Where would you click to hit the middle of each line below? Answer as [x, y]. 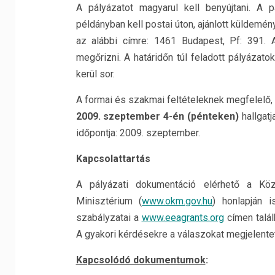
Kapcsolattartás [113, 159]
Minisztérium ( [109, 201]
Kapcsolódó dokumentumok [141, 260]
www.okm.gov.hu [177, 201]
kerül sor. [95, 74]
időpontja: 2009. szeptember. [138, 133]
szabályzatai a [109, 218]
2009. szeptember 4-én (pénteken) [157, 116]
